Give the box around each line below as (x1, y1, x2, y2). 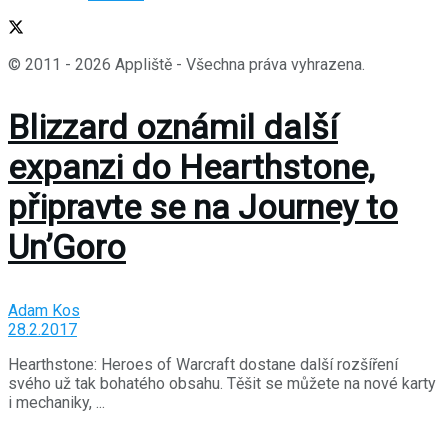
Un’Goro (8, 226, 126, 267)
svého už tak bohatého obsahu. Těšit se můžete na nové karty (8, 373, 436, 393)
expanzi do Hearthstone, (8, 146, 375, 187)
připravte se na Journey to (8, 186, 398, 227)
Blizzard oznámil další (8, 106, 338, 147)
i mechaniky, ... (8, 392, 105, 412)
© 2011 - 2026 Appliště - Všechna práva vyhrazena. (8, 55, 365, 74)
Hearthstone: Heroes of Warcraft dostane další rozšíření (8, 354, 398, 374)
